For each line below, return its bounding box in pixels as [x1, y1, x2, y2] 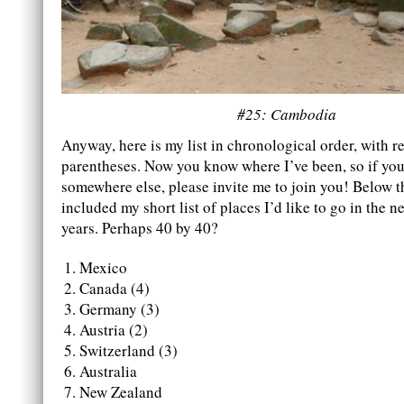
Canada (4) [79, 278, 150, 299]
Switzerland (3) [79, 340, 178, 362]
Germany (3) [79, 298, 160, 320]
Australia [79, 361, 137, 382]
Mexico [79, 257, 127, 279]
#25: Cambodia [237, 104, 336, 125]
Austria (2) [79, 319, 148, 341]
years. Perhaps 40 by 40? [61, 217, 218, 239]
